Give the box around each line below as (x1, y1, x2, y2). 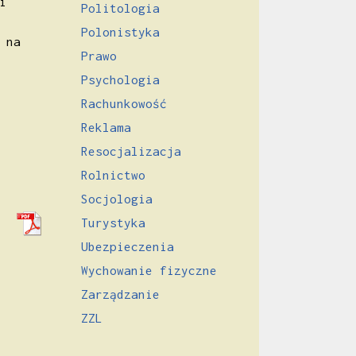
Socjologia (81, 191, 153, 206)
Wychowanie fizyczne (81, 262, 217, 277)
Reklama (81, 119, 131, 134)
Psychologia (81, 72, 160, 87)
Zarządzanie (81, 286, 160, 301)
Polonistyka (81, 24, 160, 39)
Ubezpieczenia (81, 238, 174, 253)
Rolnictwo (81, 167, 145, 182)
